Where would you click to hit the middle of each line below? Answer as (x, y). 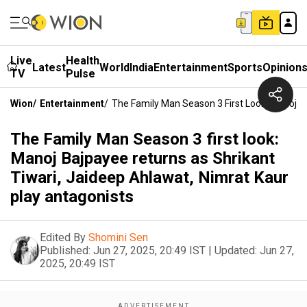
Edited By (63, 237)
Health (83, 61)
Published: (65, 250)
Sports (245, 67)
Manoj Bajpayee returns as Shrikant (143, 158)
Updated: (236, 250)
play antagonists (72, 197)
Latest (49, 67)
